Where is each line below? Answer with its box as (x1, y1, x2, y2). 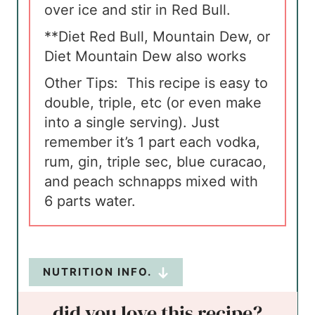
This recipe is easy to (127, 75, 269, 92)
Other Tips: (44, 75, 127, 92)
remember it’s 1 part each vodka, (44, 134, 261, 151)
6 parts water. (44, 193, 136, 210)
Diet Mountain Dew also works (44, 48, 247, 65)
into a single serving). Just (44, 114, 220, 131)
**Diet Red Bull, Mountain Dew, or (44, 28, 271, 46)
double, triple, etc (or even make (44, 94, 262, 112)
